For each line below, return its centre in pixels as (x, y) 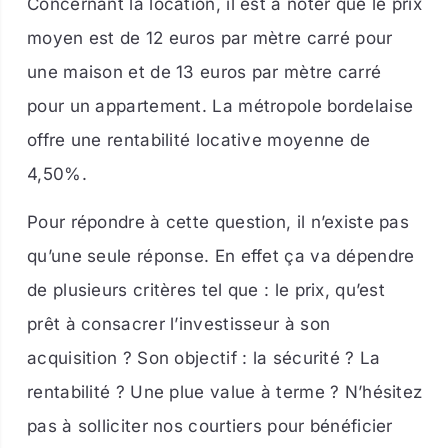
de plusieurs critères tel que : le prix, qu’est (206, 290)
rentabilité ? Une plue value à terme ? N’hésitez (225, 392)
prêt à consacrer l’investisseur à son (179, 324)
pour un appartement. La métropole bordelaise (220, 106)
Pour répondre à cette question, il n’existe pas (218, 222)
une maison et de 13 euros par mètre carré (204, 72)
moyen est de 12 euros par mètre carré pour (210, 38)
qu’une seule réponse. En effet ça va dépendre (221, 256)
